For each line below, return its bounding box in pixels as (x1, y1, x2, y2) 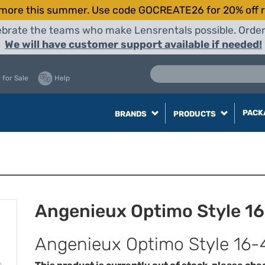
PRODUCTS (173, 109, 218, 118)
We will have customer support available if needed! (5, 38, 262, 50)
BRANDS (114, 109, 148, 118)
